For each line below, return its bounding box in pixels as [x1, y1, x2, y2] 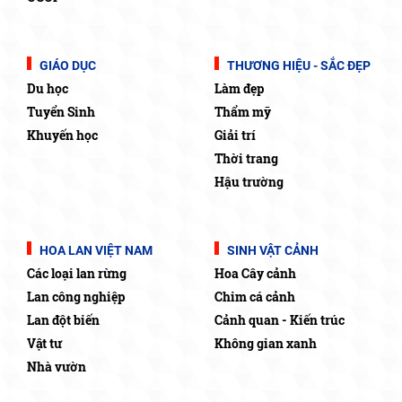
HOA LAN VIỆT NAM [37, 242, 153, 258]
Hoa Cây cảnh [214, 264, 296, 282]
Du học [27, 79, 68, 97]
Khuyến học [27, 126, 98, 144]
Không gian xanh [214, 334, 317, 352]
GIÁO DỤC [37, 57, 96, 73]
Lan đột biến [27, 310, 100, 328]
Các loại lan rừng [27, 264, 127, 282]
